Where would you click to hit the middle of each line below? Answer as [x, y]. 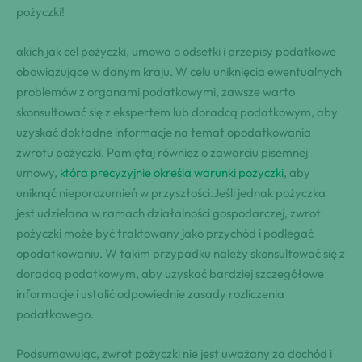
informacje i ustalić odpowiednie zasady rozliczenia [150, 294]
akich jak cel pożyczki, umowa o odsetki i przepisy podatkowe [176, 51]
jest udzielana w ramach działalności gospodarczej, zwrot [168, 213]
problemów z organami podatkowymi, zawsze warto [156, 92]
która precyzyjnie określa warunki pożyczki [172, 173]
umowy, [38, 173]
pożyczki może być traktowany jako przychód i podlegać [165, 233]
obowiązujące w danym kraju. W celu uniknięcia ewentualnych [179, 72]
